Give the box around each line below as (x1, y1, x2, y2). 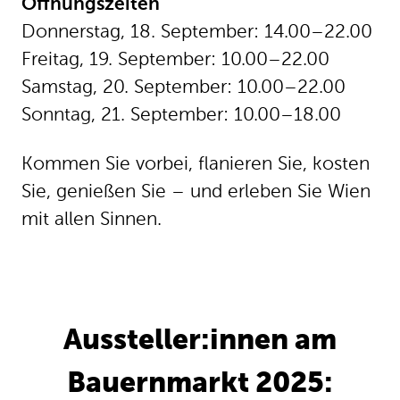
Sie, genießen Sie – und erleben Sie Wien (21, 28, 371, 46)
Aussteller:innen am (63, 171, 337, 200)
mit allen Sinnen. (21, 55, 162, 74)
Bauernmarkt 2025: (67, 214, 333, 243)
